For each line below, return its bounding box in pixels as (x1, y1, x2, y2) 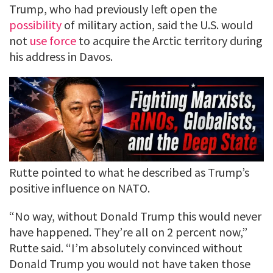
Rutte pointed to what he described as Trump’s (9, 165, 249, 180)
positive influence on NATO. (9, 180, 150, 196)
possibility (9, 16, 62, 32)
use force (30, 32, 76, 48)
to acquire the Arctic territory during (76, 32, 263, 48)
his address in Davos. (9, 48, 113, 64)
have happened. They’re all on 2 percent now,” (9, 224, 247, 240)
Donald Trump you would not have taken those (9, 256, 250, 272)
